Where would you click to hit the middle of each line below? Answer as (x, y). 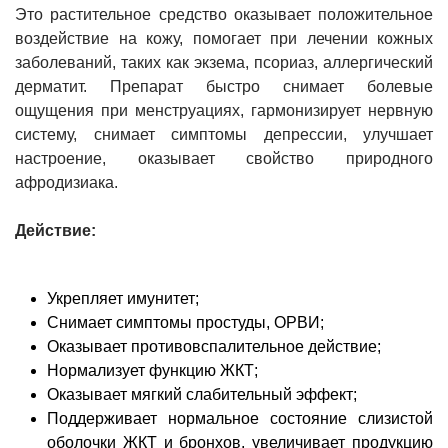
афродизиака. (66, 182)
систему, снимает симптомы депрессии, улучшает (224, 134)
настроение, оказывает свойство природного (224, 158)
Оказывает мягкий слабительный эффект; (202, 394)
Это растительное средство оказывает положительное (224, 14)
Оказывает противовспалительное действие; (214, 346)
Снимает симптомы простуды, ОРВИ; (185, 322)
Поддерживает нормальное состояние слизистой (240, 418)
